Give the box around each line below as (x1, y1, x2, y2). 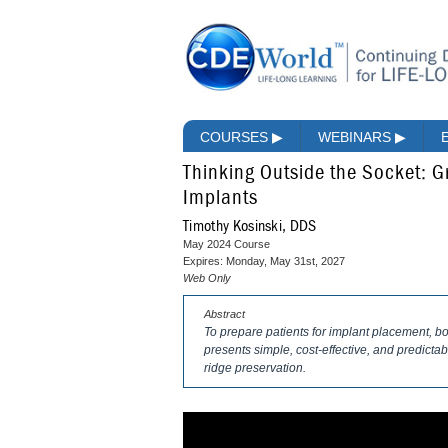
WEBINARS (318, 129, 395, 146)
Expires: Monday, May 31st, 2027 (183, 255, 345, 268)
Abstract (204, 308, 245, 321)
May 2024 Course (183, 238, 270, 251)
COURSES (200, 129, 272, 146)
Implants (183, 188, 258, 210)
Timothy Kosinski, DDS (183, 218, 317, 235)
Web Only (183, 272, 231, 285)
